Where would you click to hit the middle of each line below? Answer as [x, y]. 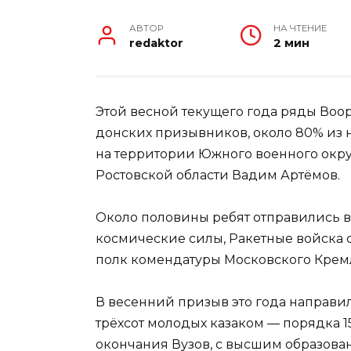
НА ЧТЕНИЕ [300, 28]
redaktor [157, 43]
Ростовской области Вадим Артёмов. [218, 175]
